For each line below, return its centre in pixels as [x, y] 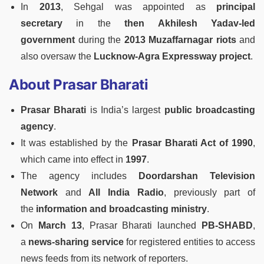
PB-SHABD [227, 226]
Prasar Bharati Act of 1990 [192, 143]
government [48, 40]
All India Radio [126, 193]
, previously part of [209, 193]
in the [94, 24]
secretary [42, 24]
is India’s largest [125, 110]
